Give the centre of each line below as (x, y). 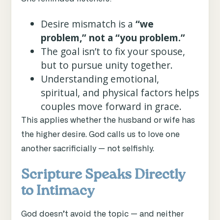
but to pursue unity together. (107, 65)
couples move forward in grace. (111, 107)
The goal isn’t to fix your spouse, (113, 52)
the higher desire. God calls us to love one (100, 135)
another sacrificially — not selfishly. (88, 149)
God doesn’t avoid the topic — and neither (102, 214)
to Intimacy (58, 191)
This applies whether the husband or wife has (108, 121)
